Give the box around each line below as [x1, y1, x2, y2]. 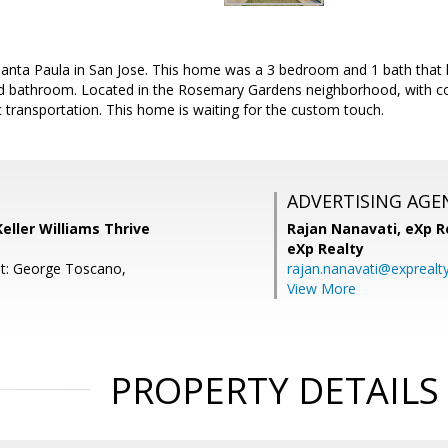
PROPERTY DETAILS [109, 366, 439, 415]
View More [287, 279, 356, 298]
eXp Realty [287, 239, 364, 258]
